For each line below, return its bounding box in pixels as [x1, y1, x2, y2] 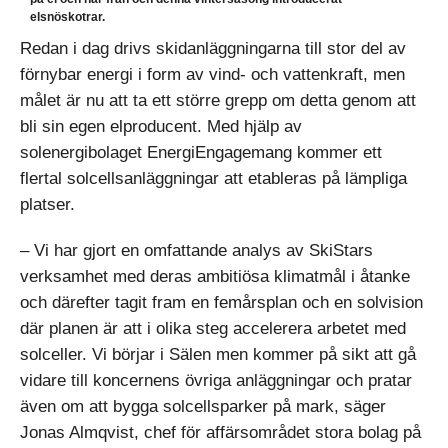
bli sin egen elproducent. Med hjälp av [20, 117, 302, 136]
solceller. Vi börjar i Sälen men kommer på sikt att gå [20, 345, 416, 364]
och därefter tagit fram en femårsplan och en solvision [20, 293, 423, 312]
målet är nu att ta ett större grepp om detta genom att [20, 91, 416, 110]
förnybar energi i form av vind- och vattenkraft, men [20, 65, 405, 84]
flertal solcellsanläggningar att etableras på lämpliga [20, 169, 407, 188]
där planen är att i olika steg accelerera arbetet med [20, 319, 406, 338]
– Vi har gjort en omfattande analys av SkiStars [20, 241, 373, 260]
